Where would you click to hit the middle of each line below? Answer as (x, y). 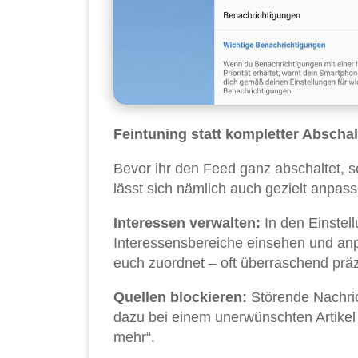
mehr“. (134, 338)
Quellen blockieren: (180, 298)
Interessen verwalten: (187, 223)
